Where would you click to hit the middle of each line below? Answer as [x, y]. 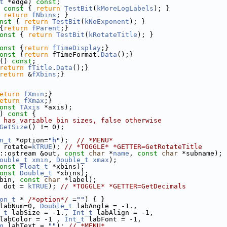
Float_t [34, 166]
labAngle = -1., [105, 206]
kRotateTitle [113, 35]
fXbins [44, 74]
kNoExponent [107, 22]
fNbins [44, 15]
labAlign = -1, [123, 213]
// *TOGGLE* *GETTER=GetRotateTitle [133, 147]
